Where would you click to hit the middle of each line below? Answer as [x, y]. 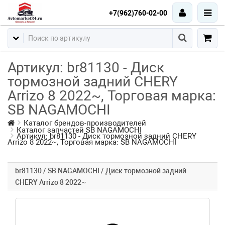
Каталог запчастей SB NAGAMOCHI [79, 130]
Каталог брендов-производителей [85, 123]
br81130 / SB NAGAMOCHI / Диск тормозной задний [101, 171]
